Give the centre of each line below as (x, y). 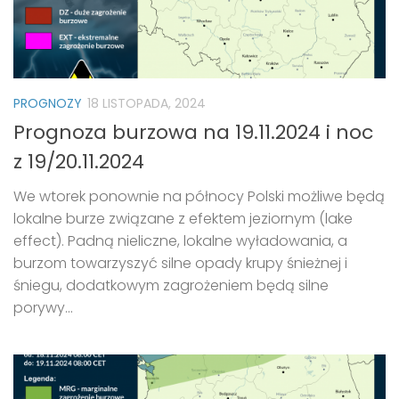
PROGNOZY (48, 103)
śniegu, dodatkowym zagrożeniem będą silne (171, 286)
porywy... (43, 308)
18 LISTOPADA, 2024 (147, 103)
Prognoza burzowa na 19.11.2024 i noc (193, 133)
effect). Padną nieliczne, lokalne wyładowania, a (180, 241)
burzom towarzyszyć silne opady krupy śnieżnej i (180, 264)
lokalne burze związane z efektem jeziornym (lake (183, 219)
